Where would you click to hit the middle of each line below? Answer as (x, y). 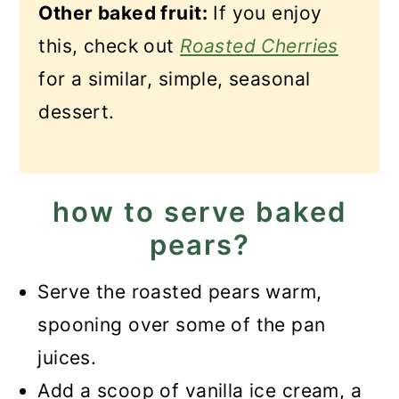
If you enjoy (265, 13)
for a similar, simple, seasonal (175, 79)
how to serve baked (199, 212)
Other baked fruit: (123, 13)
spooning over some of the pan (182, 325)
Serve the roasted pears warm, (180, 292)
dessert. (77, 112)
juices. (67, 358)
